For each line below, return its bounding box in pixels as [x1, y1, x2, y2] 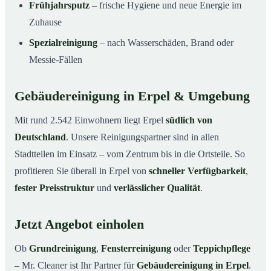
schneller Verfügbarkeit [149, 165, 246, 176]
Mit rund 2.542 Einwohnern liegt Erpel [15, 114, 166, 125]
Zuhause [29, 16, 62, 27]
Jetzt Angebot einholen [15, 217, 144, 232]
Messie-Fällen [29, 54, 82, 65]
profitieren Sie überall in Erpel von [15, 165, 149, 176]
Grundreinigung [29, 243, 96, 253]
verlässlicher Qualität [114, 182, 200, 193]
